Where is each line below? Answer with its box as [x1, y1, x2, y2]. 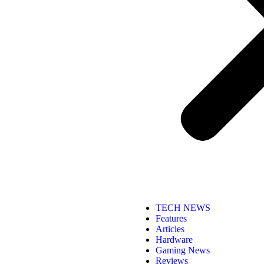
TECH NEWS [156, 203, 210, 213]
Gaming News [156, 245, 210, 255]
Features [156, 213, 187, 223]
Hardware [156, 235, 193, 245]
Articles [156, 224, 184, 234]
